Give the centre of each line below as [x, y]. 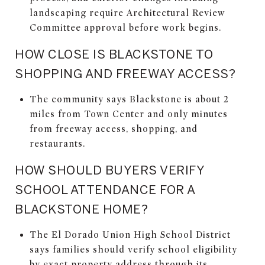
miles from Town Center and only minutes [128, 114]
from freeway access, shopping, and [113, 129]
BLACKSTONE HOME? [81, 209]
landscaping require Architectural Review [127, 13]
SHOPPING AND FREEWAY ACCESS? [125, 73]
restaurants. [57, 143]
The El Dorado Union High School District [130, 235]
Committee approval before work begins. [125, 28]
